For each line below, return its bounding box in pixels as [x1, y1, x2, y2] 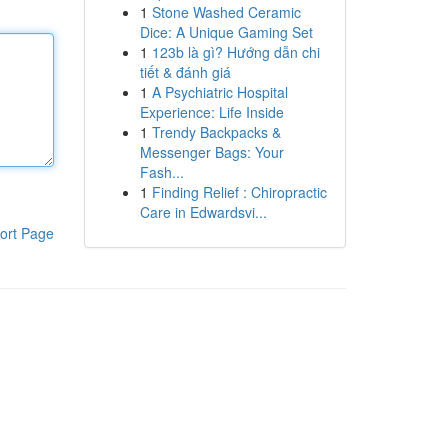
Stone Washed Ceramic [151, 2, 301, 22]
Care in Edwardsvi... [139, 202, 267, 222]
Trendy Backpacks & [151, 122, 281, 142]
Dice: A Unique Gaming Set [139, 22, 313, 42]
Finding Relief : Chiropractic [151, 182, 327, 202]
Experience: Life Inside [139, 102, 284, 122]
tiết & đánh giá [139, 62, 231, 82]
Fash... [139, 162, 184, 182]
